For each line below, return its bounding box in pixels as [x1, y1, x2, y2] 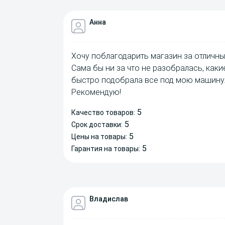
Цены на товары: [71, 133, 127, 141]
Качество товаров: [71, 108, 135, 117]
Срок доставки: [71, 121, 123, 129]
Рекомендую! [71, 87, 121, 97]
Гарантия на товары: [71, 145, 140, 153]
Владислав [89, 195, 128, 203]
